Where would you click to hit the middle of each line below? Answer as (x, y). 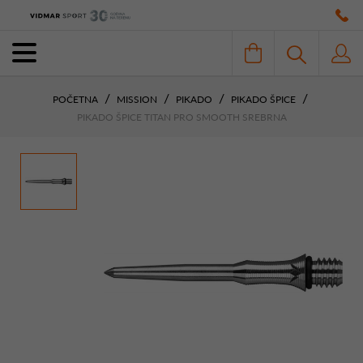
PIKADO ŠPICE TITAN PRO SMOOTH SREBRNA (181, 117)
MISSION (138, 99)
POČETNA (75, 99)
